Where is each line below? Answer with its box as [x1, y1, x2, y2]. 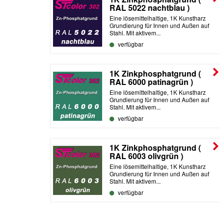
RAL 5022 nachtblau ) [110, 1, 190, 13]
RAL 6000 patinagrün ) [110, 76, 193, 87]
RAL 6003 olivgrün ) [110, 150, 183, 162]
